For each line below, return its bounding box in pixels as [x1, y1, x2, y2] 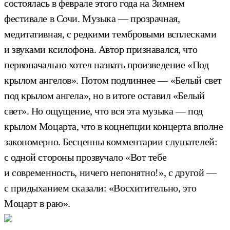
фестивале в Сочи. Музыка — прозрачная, [4, 12, 180, 24]
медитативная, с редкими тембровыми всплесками [4, 28, 217, 40]
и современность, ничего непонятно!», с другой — [4, 166, 217, 178]
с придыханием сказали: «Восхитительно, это [4, 182, 197, 194]
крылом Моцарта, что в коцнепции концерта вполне [4, 120, 223, 132]
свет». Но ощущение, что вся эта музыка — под [4, 105, 203, 117]
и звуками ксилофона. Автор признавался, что [4, 43, 198, 55]
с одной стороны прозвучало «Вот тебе [4, 151, 167, 163]
